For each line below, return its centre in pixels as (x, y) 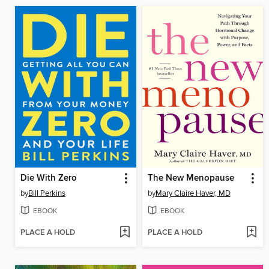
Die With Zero (49, 178)
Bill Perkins (47, 193)
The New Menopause (191, 178)
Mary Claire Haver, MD (193, 193)
